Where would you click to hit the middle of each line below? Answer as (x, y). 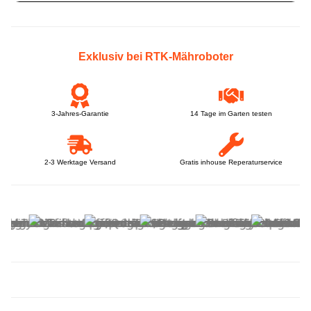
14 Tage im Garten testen (231, 113)
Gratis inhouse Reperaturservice (231, 162)
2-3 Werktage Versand (80, 162)
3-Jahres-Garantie (80, 113)
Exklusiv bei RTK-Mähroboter (155, 57)
